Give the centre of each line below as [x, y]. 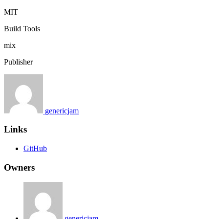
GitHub [35, 148]
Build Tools [22, 28]
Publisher [18, 62]
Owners [19, 167]
